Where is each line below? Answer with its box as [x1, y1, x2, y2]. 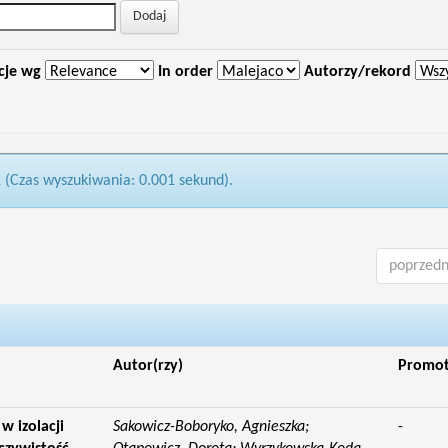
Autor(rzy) [112, 358, 183, 374]
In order [157, 64, 213, 80]
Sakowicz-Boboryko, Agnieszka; [112, 419, 309, 435]
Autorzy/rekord [303, 64, 411, 80]
